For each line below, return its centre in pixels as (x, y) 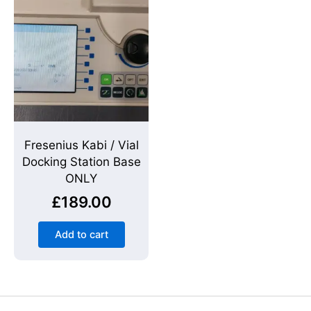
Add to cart (81, 235)
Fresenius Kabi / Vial (81, 145)
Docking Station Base (81, 161)
